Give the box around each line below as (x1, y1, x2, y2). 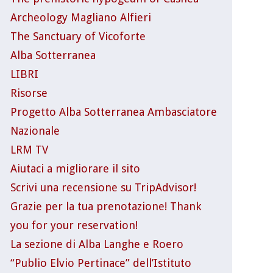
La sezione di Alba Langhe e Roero (10, 237, 183, 250)
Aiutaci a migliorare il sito (10, 161, 140, 175)
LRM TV (10, 143, 48, 156)
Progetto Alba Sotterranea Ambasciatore (10, 105, 217, 118)
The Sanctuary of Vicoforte (10, 29, 146, 43)
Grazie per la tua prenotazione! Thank (10, 199, 201, 213)
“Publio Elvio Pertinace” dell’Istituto (10, 256, 191, 269)
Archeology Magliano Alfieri (10, 10, 151, 24)
